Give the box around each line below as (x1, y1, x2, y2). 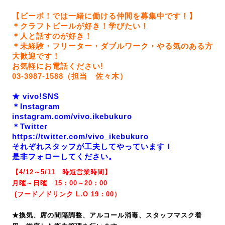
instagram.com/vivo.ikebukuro (12, 112, 132, 121)
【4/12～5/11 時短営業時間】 (12, 168, 111, 176)
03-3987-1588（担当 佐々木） (12, 72, 128, 80)
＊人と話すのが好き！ (12, 32, 92, 40)
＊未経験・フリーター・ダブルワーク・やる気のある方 (12, 42, 213, 50)
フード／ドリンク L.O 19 (17, 190, 99, 198)
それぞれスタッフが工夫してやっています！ (12, 142, 173, 151)
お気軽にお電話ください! (12, 62, 103, 70)
